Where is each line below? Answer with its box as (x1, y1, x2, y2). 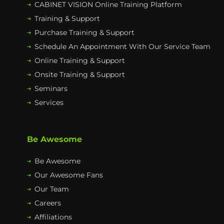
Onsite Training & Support (34, 70, 125, 79)
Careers (34, 198, 61, 208)
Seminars (34, 84, 67, 93)
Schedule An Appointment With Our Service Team (34, 42, 210, 51)
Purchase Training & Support (34, 28, 134, 37)
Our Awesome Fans (34, 170, 103, 180)
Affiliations (34, 212, 72, 222)
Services (34, 98, 63, 107)
